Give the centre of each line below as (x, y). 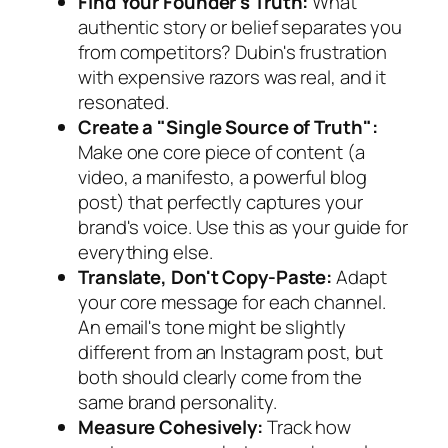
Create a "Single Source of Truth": (228, 126)
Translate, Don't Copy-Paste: (205, 276)
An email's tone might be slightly (212, 326)
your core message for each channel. (232, 301)
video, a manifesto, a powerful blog (222, 176)
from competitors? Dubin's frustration (233, 51)
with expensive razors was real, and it (232, 76)
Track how (307, 426)
